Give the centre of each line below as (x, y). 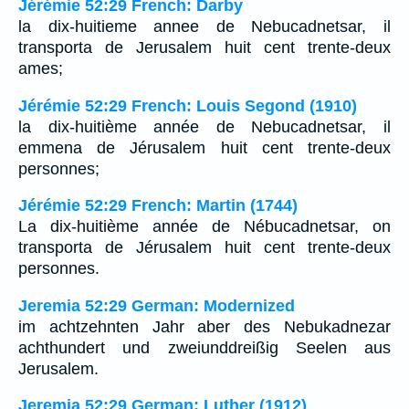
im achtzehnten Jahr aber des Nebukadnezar (204, 326)
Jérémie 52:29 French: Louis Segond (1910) (188, 105)
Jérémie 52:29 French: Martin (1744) (158, 206)
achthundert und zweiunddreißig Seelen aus (204, 347)
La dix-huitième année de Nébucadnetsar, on (204, 227)
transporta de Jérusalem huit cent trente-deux (204, 248)
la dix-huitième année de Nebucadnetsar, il (204, 126)
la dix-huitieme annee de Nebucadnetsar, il (204, 27)
